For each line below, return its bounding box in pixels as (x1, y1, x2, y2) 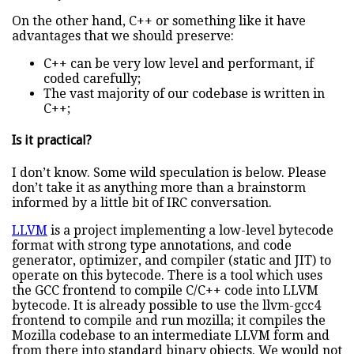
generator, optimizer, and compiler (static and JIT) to (12, 252, 331, 268)
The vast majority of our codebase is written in (43, 86, 325, 102)
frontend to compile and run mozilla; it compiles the (12, 312, 326, 328)
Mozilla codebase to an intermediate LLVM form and (12, 327, 330, 343)
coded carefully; (43, 71, 141, 87)
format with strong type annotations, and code (12, 237, 292, 253)
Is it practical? (12, 133, 92, 149)
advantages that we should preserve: (12, 28, 234, 44)
